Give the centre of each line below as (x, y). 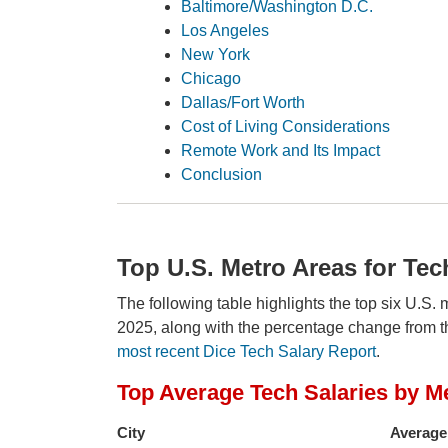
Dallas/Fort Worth (243, 102)
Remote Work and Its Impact (280, 150)
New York (215, 54)
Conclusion (221, 174)
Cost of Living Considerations (285, 126)
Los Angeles (225, 30)
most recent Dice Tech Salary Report (246, 351)
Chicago (211, 78)
